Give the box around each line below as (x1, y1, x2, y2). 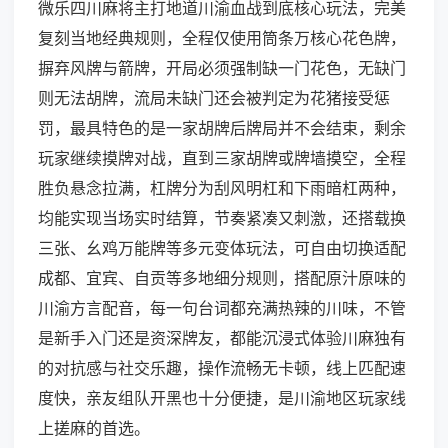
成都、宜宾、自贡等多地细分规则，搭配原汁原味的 (38, 268, 406, 289)
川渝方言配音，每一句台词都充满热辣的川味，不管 (38, 298, 406, 319)
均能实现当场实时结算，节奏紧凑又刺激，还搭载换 (38, 208, 406, 229)
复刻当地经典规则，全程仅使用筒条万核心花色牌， (38, 28, 406, 49)
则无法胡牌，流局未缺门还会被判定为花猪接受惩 (38, 88, 390, 109)
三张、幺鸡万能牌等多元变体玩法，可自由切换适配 (38, 238, 406, 259)
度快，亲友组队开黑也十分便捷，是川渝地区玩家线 (38, 388, 406, 409)
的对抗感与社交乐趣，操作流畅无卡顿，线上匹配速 (38, 358, 406, 379)
